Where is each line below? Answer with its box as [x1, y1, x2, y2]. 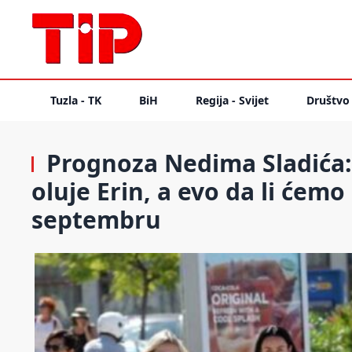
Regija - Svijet [196, 93, 269, 108]
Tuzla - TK [50, 93, 101, 108]
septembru [31, 203, 161, 236]
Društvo [306, 93, 350, 108]
